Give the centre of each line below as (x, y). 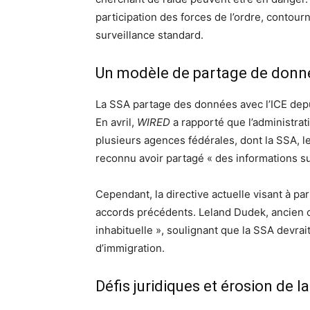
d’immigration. (130, 248)
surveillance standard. (149, 35)
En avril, (116, 122)
